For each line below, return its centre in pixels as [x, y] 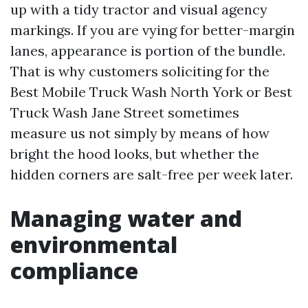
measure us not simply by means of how [140, 133]
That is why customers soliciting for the [140, 71]
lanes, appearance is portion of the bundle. [148, 50]
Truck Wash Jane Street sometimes [125, 112]
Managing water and [126, 218]
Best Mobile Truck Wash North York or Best [151, 91]
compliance [74, 270]
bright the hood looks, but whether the [135, 153]
